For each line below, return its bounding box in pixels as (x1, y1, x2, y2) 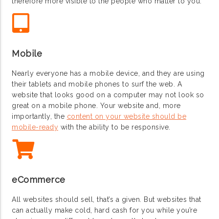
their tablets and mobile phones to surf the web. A (12, 80, 182, 88)
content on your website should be (66, 112, 186, 120)
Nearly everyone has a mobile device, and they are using (12, 69, 205, 77)
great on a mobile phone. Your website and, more (12, 101, 181, 109)
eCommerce (12, 175, 66, 185)
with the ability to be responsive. (58, 123, 171, 131)
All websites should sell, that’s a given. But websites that (12, 195, 201, 203)
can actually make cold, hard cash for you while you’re (12, 206, 197, 214)
